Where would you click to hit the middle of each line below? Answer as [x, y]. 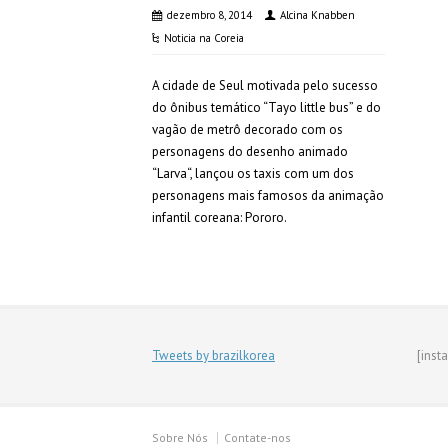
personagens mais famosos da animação [268, 195]
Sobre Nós [180, 437]
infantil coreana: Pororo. [219, 217]
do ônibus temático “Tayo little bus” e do [266, 107]
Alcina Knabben [317, 15]
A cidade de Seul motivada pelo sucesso [265, 85]
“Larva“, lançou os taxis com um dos [253, 173]
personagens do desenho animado [250, 151]
